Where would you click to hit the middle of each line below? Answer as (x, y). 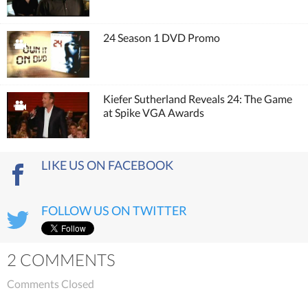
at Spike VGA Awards (154, 112)
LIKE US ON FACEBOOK (107, 165)
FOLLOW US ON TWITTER (114, 210)
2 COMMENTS (61, 260)
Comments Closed (51, 284)
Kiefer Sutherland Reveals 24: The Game (198, 98)
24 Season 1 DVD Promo (162, 37)
